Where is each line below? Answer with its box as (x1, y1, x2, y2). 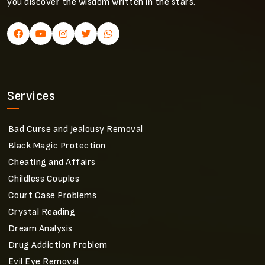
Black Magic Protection (8, 140, 106, 151)
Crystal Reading (8, 206, 75, 218)
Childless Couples (8, 173, 79, 185)
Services (7, 89, 55, 104)
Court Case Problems (8, 190, 96, 201)
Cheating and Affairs (8, 157, 96, 168)
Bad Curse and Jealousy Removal (8, 124, 143, 135)
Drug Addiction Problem (8, 240, 108, 251)
